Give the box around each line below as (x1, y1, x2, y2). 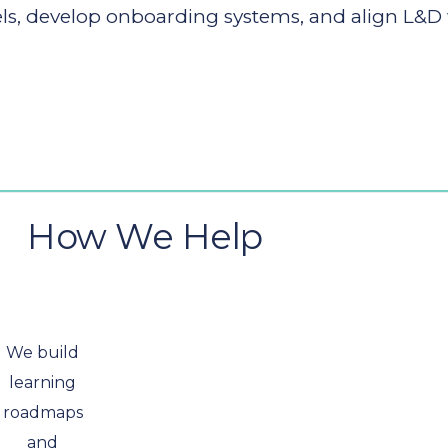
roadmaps (2, 403, 83, 422)
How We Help (27, 215, 263, 258)
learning (9, 373, 76, 392)
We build (6, 343, 79, 362)
